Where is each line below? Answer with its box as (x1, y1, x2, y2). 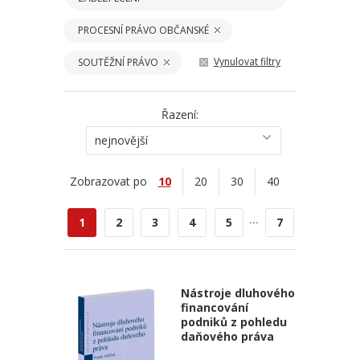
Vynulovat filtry (214, 55, 280, 68)
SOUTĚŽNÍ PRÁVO (78, 55, 158, 69)
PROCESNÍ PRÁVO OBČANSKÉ (78, 23, 209, 37)
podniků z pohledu (180, 314, 287, 329)
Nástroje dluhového (180, 285, 295, 301)
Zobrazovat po (69, 174, 147, 189)
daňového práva (180, 329, 274, 344)
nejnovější (94, 133, 148, 148)
